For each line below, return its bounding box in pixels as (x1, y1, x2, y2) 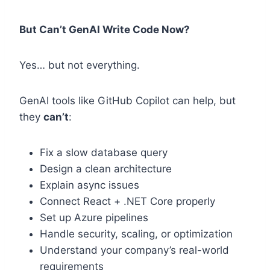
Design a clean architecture (40, 163, 172, 175)
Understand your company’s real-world (40, 244, 229, 257)
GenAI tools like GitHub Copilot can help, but (19, 95, 236, 107)
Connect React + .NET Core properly (40, 195, 215, 208)
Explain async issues (40, 179, 139, 192)
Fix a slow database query (40, 146, 168, 159)
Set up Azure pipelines (40, 212, 148, 224)
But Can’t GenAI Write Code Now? (19, 24, 190, 36)
